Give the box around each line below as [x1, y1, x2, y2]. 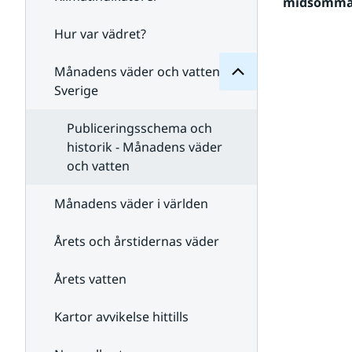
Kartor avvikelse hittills [54, 308, 189, 325]
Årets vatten [54, 270, 126, 288]
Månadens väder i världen [54, 195, 208, 212]
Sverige [54, 82, 98, 99]
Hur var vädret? [54, 25, 146, 42]
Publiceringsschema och [67, 119, 212, 137]
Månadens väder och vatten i [54, 63, 226, 80]
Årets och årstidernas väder [54, 233, 219, 250]
